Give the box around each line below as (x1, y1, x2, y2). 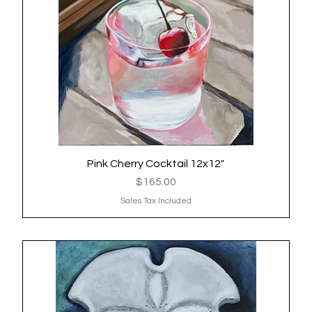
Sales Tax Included (120, 196, 192, 205)
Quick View (131, 157, 181, 168)
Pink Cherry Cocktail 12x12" (87, 157, 225, 169)
